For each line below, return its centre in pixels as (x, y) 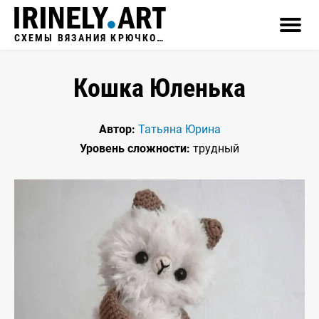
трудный (215, 148)
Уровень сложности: (135, 148)
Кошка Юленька (159, 88)
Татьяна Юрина (179, 129)
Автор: (117, 129)
